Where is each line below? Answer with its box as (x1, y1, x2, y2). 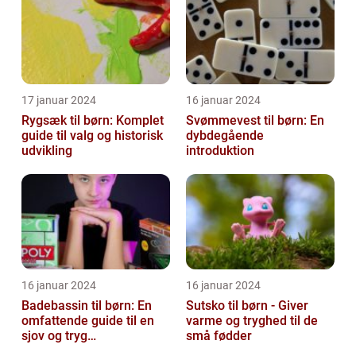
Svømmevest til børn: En (186, 112, 324, 128)
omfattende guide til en (21, 312, 154, 328)
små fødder (186, 327, 252, 343)
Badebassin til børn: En (21, 297, 152, 313)
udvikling (21, 142, 72, 158)
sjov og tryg (21, 327, 87, 343)
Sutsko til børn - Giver (186, 297, 308, 313)
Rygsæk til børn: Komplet (21, 112, 164, 128)
